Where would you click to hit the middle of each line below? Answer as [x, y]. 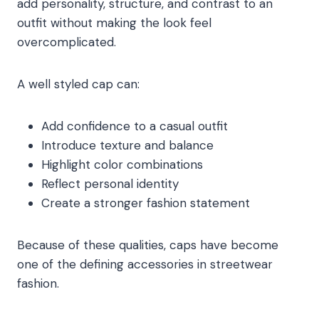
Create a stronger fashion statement [146, 203]
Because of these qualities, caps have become [148, 245]
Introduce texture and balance [127, 146]
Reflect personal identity [110, 184]
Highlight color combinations [122, 165]
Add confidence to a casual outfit [135, 126]
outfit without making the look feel [114, 23]
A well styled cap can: [78, 84]
